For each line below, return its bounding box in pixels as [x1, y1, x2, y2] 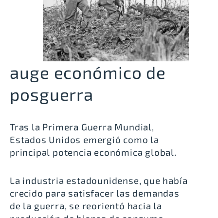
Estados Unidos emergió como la [10, 133, 159, 145]
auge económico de [10, 61, 166, 82]
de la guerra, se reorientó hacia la [10, 200, 162, 211]
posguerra [10, 83, 94, 104]
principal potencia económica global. [10, 146, 177, 158]
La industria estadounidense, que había [10, 174, 188, 186]
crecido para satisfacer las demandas [10, 187, 180, 199]
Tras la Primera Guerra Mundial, [10, 121, 154, 132]
